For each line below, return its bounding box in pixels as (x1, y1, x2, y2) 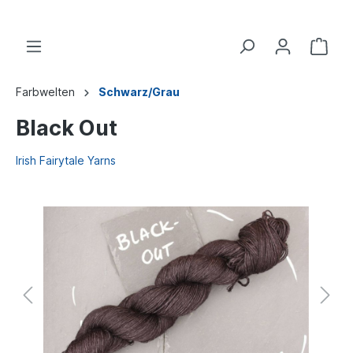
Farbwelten (16, 85, 75, 98)
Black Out (16, 115, 117, 141)
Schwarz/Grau (98, 85, 180, 98)
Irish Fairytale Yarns (16, 154, 116, 167)
